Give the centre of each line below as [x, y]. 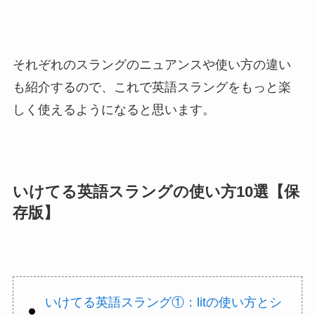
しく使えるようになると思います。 [114, 110]
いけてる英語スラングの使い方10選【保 [156, 192]
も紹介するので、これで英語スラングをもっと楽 [152, 88]
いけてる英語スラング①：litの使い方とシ [163, 302]
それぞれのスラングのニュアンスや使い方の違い [152, 65]
